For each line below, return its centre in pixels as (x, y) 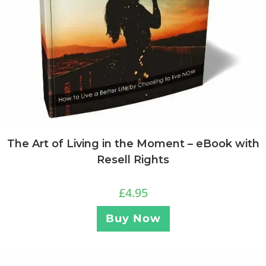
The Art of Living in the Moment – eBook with (133, 143)
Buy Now (133, 218)
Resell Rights (133, 159)
